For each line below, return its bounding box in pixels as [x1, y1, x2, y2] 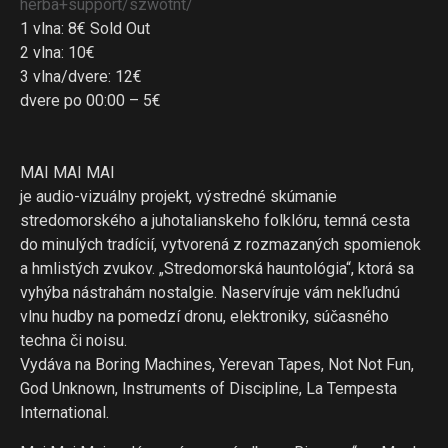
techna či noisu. [20, 331, 127, 350]
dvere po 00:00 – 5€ [20, 91, 165, 110]
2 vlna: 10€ [20, 43, 99, 62]
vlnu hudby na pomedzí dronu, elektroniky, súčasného [20, 307, 389, 326]
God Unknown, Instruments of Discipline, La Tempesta [20, 379, 397, 398]
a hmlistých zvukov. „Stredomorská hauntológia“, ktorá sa [20, 259, 414, 278]
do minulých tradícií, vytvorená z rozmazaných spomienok [20, 235, 421, 254]
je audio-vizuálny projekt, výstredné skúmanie [20, 187, 337, 206]
